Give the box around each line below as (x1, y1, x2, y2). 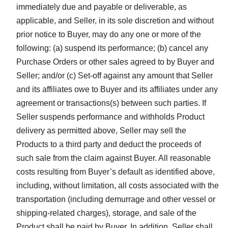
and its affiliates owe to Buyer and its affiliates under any (16, 84, 218, 94)
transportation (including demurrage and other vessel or (16, 194, 215, 204)
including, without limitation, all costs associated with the (16, 181, 219, 190)
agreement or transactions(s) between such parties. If (16, 98, 206, 107)
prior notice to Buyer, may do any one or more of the (16, 30, 201, 39)
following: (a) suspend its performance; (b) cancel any (16, 43, 208, 52)
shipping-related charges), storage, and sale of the (16, 208, 196, 217)
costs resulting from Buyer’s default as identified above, (16, 167, 215, 176)
